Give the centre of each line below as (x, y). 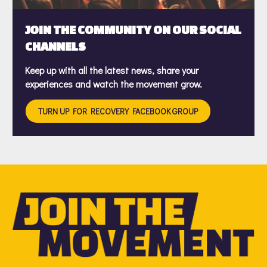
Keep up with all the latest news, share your (112, 70)
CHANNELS (55, 46)
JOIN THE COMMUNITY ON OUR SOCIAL (133, 29)
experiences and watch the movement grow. (114, 83)
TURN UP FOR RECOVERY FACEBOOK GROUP (118, 111)
